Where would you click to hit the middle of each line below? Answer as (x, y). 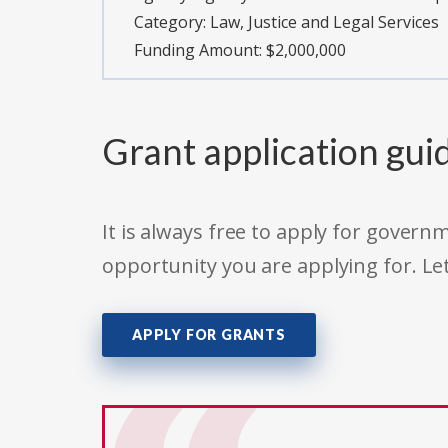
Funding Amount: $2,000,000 (240, 50)
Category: (172, 22)
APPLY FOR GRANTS (209, 335)
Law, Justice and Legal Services (324, 22)
